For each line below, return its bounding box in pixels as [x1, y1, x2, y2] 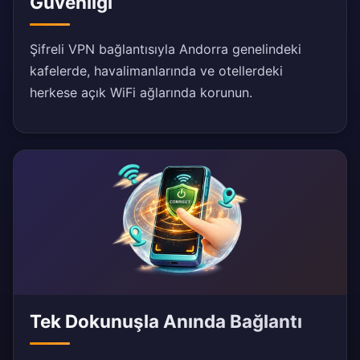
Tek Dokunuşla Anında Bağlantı [30, 310, 302, 333]
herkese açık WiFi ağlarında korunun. [30, 84, 252, 101]
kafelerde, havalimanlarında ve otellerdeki [30, 63, 283, 80]
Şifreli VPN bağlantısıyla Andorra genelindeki [30, 41, 301, 58]
